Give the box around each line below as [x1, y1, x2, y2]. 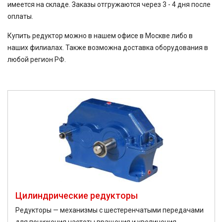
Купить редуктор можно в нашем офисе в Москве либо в [7, 32, 193, 40]
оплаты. [7, 12, 33, 20]
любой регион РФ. [7, 55, 66, 63]
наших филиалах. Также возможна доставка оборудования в [7, 44, 208, 52]
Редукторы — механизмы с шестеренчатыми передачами [15, 206, 204, 214]
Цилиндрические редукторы [15, 190, 138, 201]
